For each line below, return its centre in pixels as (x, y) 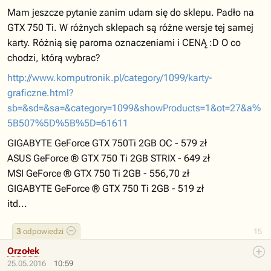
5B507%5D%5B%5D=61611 (68, 123)
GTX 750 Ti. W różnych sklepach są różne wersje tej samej (130, 28)
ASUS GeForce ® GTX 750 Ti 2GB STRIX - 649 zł (109, 158)
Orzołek (23, 251)
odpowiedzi (42, 231)
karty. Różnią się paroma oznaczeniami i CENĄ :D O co (124, 43)
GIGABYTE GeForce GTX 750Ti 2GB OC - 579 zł (107, 143)
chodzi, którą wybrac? (54, 58)
